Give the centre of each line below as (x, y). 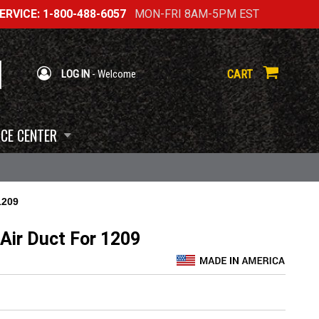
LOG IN (74, 74)
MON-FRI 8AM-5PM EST (192, 14)
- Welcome (113, 74)
